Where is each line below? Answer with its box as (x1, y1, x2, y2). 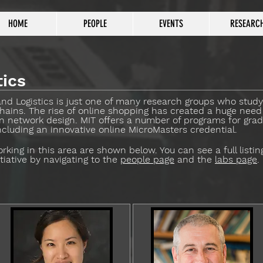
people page (120, 154, 174, 165)
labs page (215, 154, 257, 165)
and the (174, 154, 215, 165)
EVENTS (159, 18, 183, 29)
